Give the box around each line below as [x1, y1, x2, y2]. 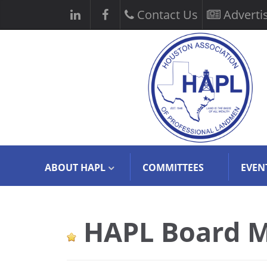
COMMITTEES [142, 161, 204, 174]
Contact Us [134, 7, 198, 23]
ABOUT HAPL [45, 161, 105, 174]
